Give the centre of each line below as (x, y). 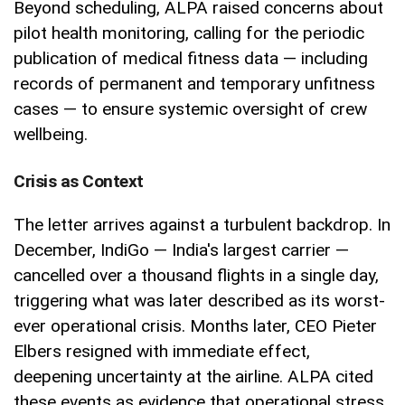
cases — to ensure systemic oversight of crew (190, 109)
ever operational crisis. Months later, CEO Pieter (195, 326)
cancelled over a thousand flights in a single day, (196, 276)
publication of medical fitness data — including (191, 59)
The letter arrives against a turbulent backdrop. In (202, 225)
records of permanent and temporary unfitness (194, 84)
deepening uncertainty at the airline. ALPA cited (193, 377)
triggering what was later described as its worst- (199, 301)
